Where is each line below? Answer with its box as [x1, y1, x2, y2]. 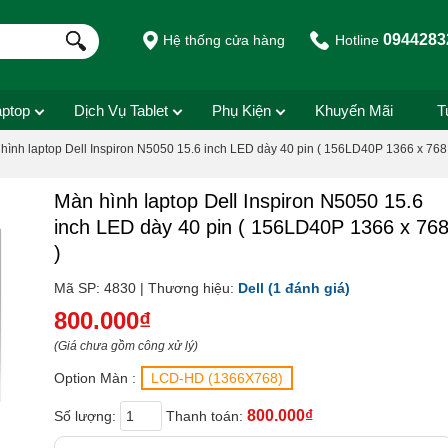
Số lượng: [54, 408, 120, 425]
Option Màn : [54, 370, 136, 387]
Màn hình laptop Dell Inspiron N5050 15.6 [54, 190, 423, 212]
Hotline [331, 32, 384, 48]
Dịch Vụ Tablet [74, 102, 168, 119]
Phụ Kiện [212, 102, 271, 119]
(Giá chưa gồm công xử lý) [54, 339, 198, 354]
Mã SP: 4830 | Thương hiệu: [54, 280, 238, 296]
